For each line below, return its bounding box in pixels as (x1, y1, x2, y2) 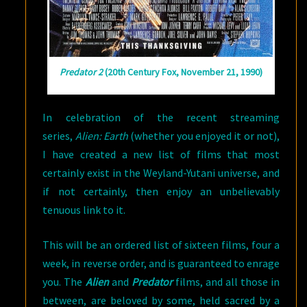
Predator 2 (60, 66, 103, 78)
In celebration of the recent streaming (42, 110, 280, 125)
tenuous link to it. (42, 203, 126, 217)
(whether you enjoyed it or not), (128, 129, 280, 143)
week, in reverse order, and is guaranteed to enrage (42, 256, 280, 271)
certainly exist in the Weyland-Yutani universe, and (42, 166, 280, 180)
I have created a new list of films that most (42, 147, 280, 162)
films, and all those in (175, 275, 280, 289)
